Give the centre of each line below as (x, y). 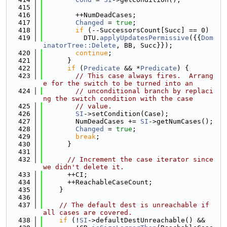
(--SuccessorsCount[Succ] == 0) (146, 30)
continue (92, 53)
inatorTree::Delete (80, 45)
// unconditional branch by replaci (144, 91)
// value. (94, 106)
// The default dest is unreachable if (134, 205)
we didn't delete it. (84, 167)
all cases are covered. (88, 213)
